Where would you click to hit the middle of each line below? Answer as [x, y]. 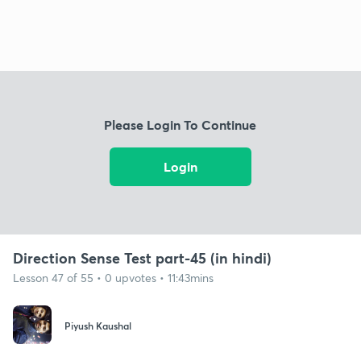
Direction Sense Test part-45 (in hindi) [142, 257]
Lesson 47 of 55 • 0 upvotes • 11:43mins [113, 277]
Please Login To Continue [180, 125]
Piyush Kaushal [98, 326]
